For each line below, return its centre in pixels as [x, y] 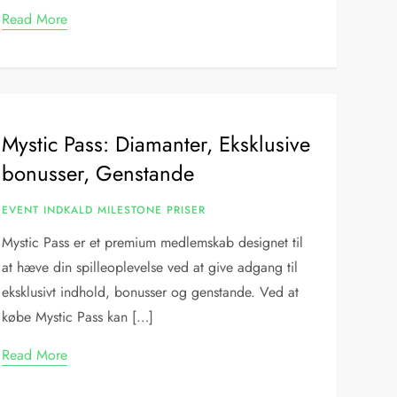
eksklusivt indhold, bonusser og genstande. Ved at [151, 292]
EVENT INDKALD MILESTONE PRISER [104, 210]
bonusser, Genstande [98, 173]
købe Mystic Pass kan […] [78, 317]
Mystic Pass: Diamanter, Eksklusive [156, 144]
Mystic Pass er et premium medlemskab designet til [153, 242]
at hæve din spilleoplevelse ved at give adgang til [150, 267]
